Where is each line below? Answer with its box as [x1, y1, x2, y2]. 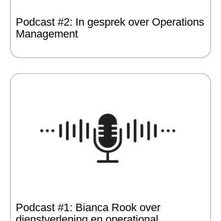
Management [16, 28, 78, 40]
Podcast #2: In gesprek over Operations [16, 16, 204, 28]
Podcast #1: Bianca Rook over [16, 201, 160, 214]
